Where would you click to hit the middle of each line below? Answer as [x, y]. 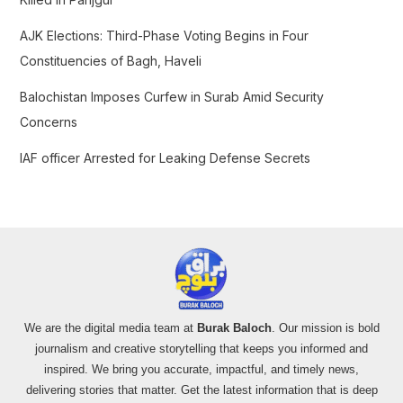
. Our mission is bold [325, 328]
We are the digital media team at [110, 328]
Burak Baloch [234, 328]
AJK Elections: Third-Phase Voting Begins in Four [164, 36]
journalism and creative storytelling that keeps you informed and [201, 349]
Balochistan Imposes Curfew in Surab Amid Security [171, 97]
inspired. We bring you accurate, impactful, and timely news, [201, 370]
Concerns [48, 122]
